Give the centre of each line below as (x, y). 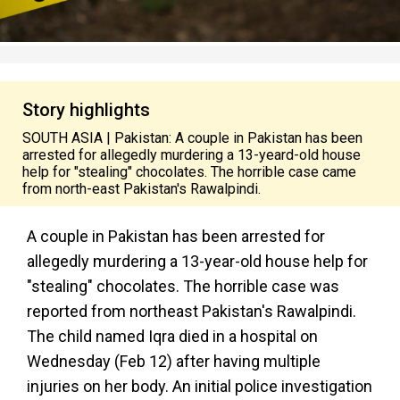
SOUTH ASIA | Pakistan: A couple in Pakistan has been (192, 138)
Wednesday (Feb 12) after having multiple (174, 361)
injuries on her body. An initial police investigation (200, 386)
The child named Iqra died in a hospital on (172, 336)
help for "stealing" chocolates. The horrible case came (189, 172)
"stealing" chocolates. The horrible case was (183, 286)
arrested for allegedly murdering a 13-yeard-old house (192, 155)
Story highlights (86, 110)
